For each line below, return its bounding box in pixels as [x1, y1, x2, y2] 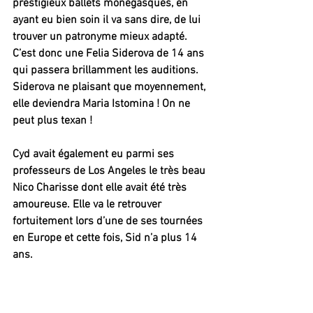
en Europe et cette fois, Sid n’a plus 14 [13, 231, 200, 245]
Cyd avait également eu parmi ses [13, 147, 177, 161]
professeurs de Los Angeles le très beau [13, 163, 208, 178]
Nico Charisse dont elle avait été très [13, 180, 189, 195]
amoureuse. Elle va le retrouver [13, 197, 164, 212]
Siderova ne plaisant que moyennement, [13, 80, 208, 94]
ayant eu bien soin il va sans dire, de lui [13, 13, 203, 27]
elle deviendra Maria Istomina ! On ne [13, 96, 193, 111]
